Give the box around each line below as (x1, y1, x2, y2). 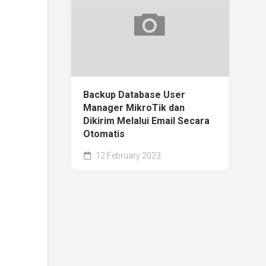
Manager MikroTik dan (83, 102, 185, 113)
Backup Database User (83, 88, 185, 100)
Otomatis (83, 128, 125, 140)
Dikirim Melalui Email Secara (83, 115, 210, 126)
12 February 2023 (94, 150, 161, 160)
